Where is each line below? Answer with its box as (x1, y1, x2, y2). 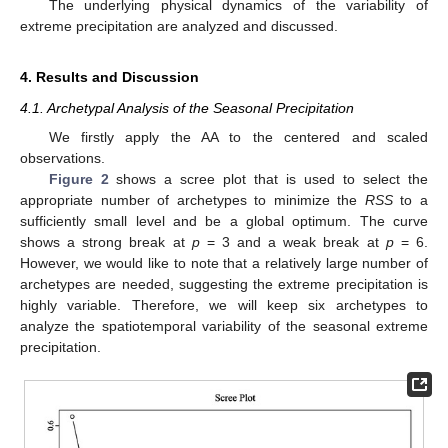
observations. (20, 149, 105, 166)
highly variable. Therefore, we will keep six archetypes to (20, 296, 428, 313)
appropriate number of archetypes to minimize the (20, 191, 365, 208)
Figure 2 (48, 170, 109, 187)
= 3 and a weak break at (199, 233, 386, 250)
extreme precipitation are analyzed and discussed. (20, 18, 338, 35)
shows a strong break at (20, 233, 192, 250)
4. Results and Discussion (20, 69, 199, 86)
